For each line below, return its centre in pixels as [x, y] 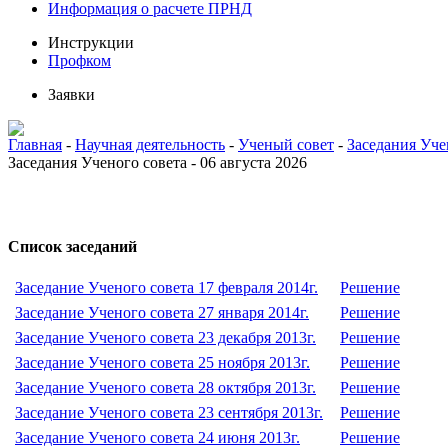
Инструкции [91, 42]
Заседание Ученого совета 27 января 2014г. [162, 312]
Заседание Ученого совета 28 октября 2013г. [165, 387]
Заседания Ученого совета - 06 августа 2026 [157, 162]
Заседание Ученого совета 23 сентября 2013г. [169, 412]
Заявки [71, 94]
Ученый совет [286, 144]
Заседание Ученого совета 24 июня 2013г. [157, 437]
